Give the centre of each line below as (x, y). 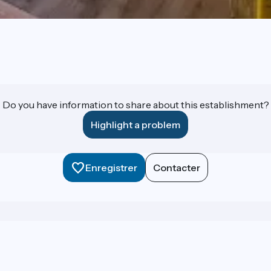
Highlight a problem (135, 125)
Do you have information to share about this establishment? (135, 105)
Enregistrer (111, 168)
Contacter (177, 168)
